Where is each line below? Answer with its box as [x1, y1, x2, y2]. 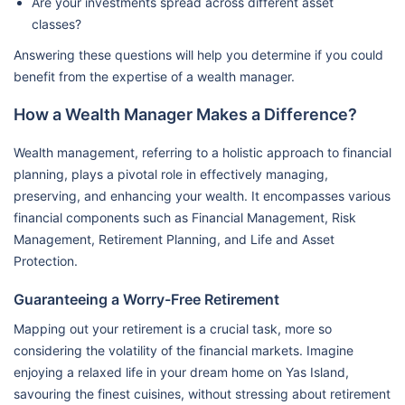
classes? [32, 16, 81, 32]
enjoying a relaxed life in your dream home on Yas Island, [14, 364, 349, 380]
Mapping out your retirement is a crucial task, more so [14, 321, 332, 336]
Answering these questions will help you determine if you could [14, 47, 383, 62]
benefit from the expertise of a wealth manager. [14, 69, 295, 84]
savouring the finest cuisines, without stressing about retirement [14, 386, 391, 401]
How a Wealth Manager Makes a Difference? [14, 105, 357, 124]
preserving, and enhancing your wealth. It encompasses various [14, 188, 391, 203]
